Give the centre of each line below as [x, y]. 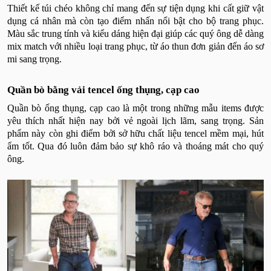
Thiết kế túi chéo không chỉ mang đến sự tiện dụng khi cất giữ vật [135, 8]
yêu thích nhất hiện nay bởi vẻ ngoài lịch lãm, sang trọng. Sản [135, 120]
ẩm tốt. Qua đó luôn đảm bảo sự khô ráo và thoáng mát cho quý [135, 146]
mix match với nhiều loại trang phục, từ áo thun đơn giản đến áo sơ [135, 46]
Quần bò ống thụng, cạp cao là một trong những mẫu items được [135, 108]
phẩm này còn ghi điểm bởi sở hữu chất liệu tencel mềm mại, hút [135, 133]
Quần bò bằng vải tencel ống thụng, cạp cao [103, 90]
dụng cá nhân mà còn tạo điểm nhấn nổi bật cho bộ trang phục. [135, 21]
